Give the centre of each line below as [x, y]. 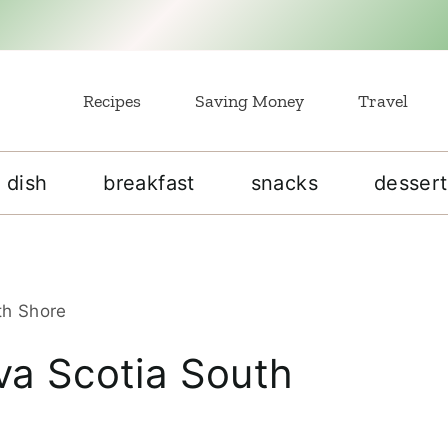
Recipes [112, 101]
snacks [284, 183]
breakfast [149, 183]
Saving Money [249, 101]
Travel [383, 101]
